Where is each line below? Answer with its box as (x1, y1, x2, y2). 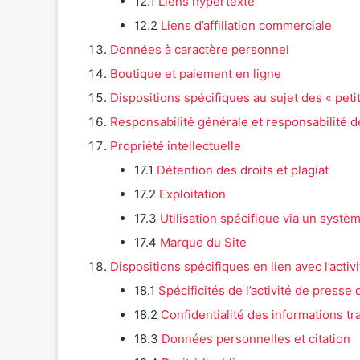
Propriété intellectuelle (110, 138, 241, 154)
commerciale (259, 18, 332, 34)
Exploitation (159, 186, 226, 202)
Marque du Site (160, 235, 247, 251)
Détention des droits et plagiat (157, 162, 329, 178)
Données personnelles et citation (162, 331, 350, 347)
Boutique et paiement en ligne (110, 66, 281, 82)
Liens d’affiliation (161, 18, 259, 34)
